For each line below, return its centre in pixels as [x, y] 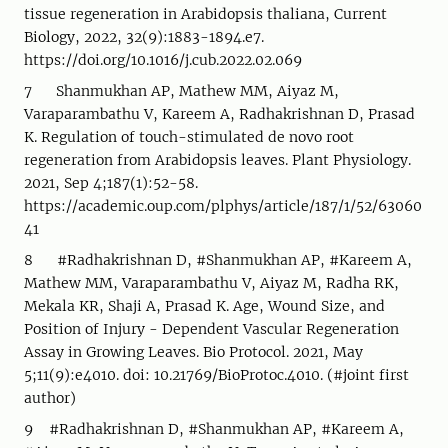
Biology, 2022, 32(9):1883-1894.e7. [144, 37]
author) [50, 398]
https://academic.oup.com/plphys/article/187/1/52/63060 [223, 206]
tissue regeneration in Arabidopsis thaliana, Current [205, 14]
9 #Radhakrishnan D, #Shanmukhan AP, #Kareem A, [214, 429]
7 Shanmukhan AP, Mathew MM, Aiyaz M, [181, 91]
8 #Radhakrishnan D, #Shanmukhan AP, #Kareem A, [218, 260]
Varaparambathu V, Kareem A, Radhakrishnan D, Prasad [219, 114]
